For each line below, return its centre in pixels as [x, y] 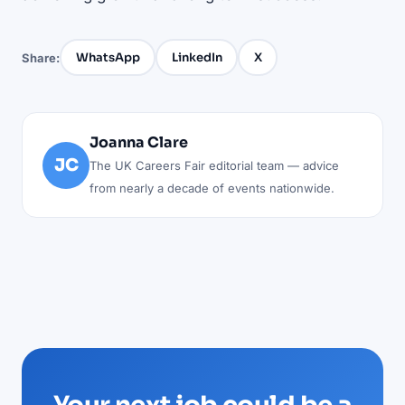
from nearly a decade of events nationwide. [212, 188]
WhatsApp [108, 57]
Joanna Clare [139, 143]
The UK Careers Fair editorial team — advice [214, 166]
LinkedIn [197, 57]
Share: [41, 57]
